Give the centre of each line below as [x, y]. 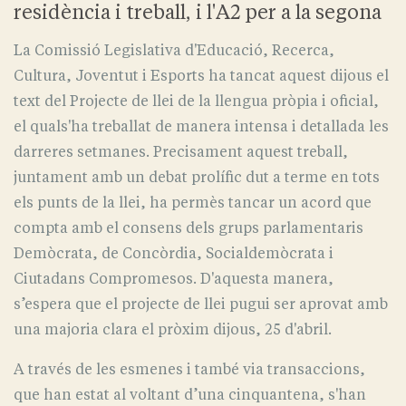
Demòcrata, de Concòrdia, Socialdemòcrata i [174, 254]
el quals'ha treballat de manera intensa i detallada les [201, 127]
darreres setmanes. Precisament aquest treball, [181, 152]
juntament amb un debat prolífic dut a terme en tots [197, 178]
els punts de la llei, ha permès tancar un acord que [193, 203]
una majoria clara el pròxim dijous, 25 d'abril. [173, 330]
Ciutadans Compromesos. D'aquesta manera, [174, 279]
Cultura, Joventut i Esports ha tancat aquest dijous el [201, 76]
